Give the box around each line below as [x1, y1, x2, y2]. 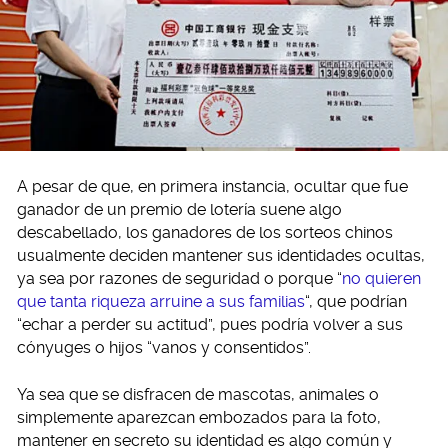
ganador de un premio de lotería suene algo [17, 199, 342, 219]
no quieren [342, 268, 421, 288]
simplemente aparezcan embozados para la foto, [17, 407, 381, 427]
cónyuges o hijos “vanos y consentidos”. [17, 337, 311, 357]
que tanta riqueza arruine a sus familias [17, 291, 305, 311]
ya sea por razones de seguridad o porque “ [17, 268, 342, 288]
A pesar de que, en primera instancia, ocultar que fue [17, 176, 408, 196]
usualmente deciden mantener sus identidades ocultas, [17, 245, 425, 265]
